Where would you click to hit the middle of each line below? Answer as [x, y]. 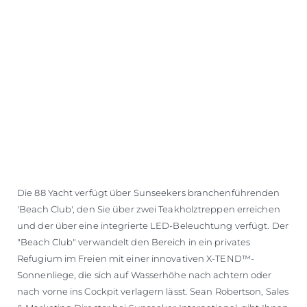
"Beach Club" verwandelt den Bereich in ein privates [134, 242]
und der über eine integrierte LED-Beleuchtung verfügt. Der [153, 225]
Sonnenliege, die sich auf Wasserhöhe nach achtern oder [145, 274]
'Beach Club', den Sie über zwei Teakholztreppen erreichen [149, 209]
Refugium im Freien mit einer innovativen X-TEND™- [136, 258]
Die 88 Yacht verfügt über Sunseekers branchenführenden [149, 192]
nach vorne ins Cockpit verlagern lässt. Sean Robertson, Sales [153, 291]
